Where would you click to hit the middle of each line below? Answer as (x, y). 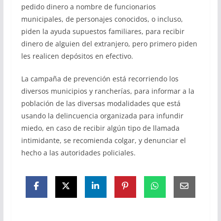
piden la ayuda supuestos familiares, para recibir (103, 31)
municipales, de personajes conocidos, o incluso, (102, 19)
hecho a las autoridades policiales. (78, 152)
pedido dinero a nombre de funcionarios (88, 6)
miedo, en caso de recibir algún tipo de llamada (100, 128)
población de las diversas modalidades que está (101, 103)
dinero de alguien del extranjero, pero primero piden (109, 43)
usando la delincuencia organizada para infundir (102, 115)
